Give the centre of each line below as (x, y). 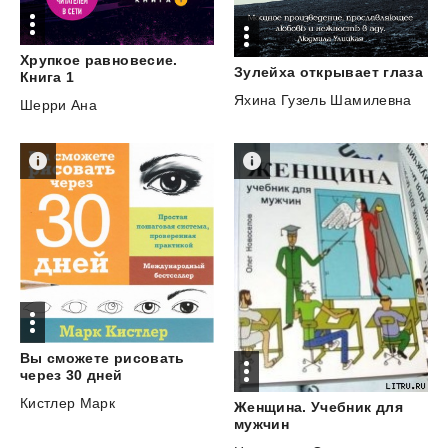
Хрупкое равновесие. (99, 60)
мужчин (261, 423)
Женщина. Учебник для (318, 406)
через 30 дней (71, 374)
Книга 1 (47, 77)
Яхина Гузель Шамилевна (322, 99)
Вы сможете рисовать (102, 357)
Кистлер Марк (68, 402)
